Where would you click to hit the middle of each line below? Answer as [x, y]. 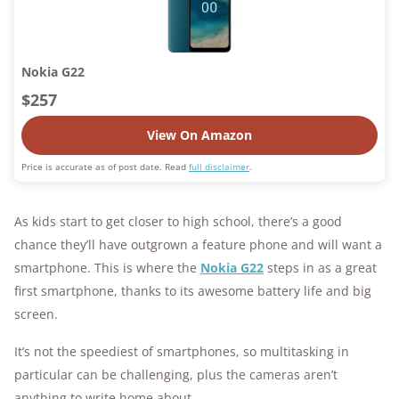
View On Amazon [199, 135]
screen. [36, 314]
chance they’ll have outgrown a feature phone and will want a [198, 245]
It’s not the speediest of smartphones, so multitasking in [182, 352]
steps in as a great [320, 268]
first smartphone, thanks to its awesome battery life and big [193, 291]
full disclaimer [219, 167]
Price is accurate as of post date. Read [105, 167]
